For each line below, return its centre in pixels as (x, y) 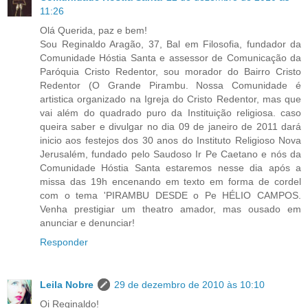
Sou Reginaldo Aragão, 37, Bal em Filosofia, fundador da (170, 44)
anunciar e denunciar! (87, 222)
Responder (64, 242)
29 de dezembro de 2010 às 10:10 (189, 284)
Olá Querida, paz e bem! (93, 30)
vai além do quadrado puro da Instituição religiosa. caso (170, 112)
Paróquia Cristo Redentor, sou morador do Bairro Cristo (170, 71)
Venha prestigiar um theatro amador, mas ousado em (170, 209)
